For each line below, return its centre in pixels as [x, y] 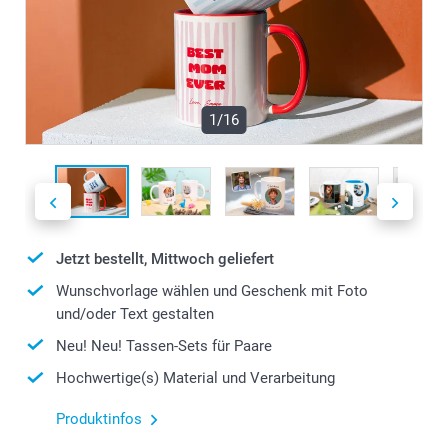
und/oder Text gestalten [135, 313]
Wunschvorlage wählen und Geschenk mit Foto [212, 291]
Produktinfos [99, 418]
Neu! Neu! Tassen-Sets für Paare [164, 345]
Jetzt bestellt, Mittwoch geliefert [165, 258]
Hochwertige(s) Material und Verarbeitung [195, 378]
